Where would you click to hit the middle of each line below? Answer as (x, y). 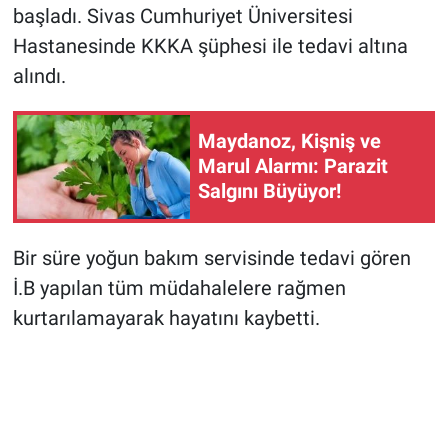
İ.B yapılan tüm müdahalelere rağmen (179, 287)
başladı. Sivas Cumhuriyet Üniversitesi (182, 15)
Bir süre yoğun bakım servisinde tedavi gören (211, 257)
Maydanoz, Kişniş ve (289, 141)
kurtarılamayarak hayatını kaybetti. (166, 317)
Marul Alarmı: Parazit (293, 166)
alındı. (39, 75)
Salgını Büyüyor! (269, 191)
